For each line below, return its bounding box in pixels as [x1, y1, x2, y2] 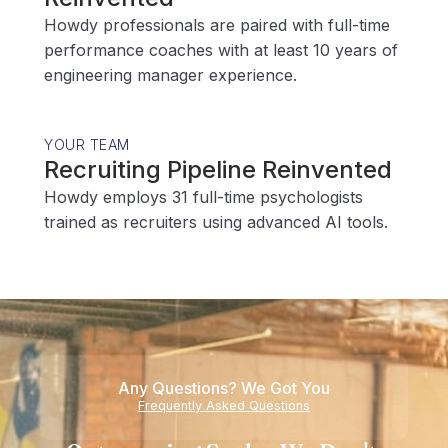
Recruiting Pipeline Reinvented [44, 155, 392, 184]
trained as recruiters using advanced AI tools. [44, 212, 388, 232]
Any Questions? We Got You [118, 378, 330, 398]
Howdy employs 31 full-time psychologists [44, 187, 363, 207]
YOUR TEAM [44, 136, 130, 153]
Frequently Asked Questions [138, 398, 310, 413]
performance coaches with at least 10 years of [44, 40, 398, 60]
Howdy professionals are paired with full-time [44, 15, 390, 35]
